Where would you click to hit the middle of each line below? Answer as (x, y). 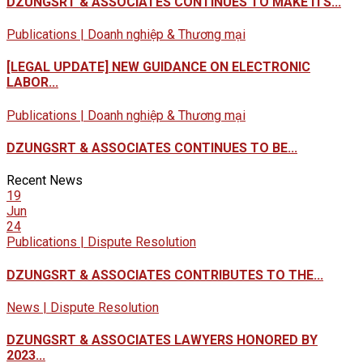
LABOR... (32, 83)
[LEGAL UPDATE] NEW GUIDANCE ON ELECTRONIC (158, 67)
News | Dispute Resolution (83, 307)
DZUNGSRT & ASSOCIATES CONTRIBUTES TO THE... (165, 275)
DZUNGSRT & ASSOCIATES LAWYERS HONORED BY (162, 340)
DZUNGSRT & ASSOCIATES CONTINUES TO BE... (152, 147)
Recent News (45, 181)
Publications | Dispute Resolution (101, 242)
